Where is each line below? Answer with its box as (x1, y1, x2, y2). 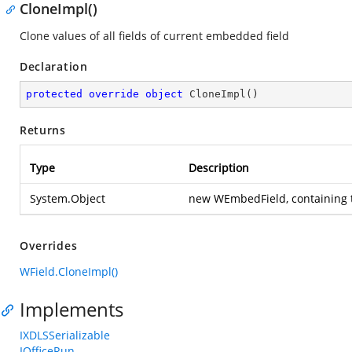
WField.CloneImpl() (20, 264, 118, 279)
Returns (20, 123, 66, 137)
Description (189, 160, 249, 175)
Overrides (20, 238, 78, 253)
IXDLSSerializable (20, 328, 110, 343)
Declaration (20, 59, 88, 74)
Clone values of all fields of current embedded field (20, 28, 289, 43)
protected (26, 88, 82, 100)
